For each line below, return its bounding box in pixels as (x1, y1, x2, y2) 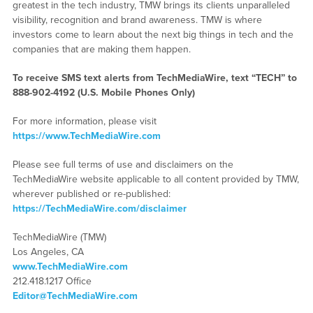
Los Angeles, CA (12, 246, 84, 259)
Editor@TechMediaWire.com (12, 290, 138, 303)
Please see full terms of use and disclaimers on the (12, 159, 233, 171)
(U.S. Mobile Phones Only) (77, 87, 195, 99)
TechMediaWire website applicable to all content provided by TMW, (12, 173, 299, 186)
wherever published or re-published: (12, 188, 170, 201)
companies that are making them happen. (12, 43, 191, 56)
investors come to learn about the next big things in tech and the (12, 29, 293, 41)
